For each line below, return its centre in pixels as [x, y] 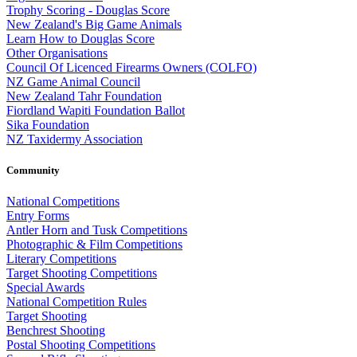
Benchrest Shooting [56, 331]
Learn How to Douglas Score [80, 38]
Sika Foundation [48, 124]
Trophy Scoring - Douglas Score [88, 10]
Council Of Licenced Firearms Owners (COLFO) [131, 67]
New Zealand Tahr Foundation [84, 96]
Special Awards [45, 288]
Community [33, 171]
